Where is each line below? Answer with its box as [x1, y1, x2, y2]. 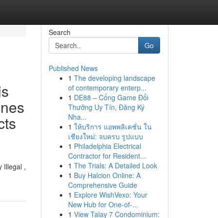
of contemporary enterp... [68, 83, 146, 92]
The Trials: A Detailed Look [73, 161, 157, 170]
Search [48, 27, 71, 37]
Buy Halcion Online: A [73, 170, 141, 180]
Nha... [68, 112, 87, 122]
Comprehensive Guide [68, 180, 137, 190]
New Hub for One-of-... [68, 200, 138, 209]
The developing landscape [73, 73, 155, 83]
